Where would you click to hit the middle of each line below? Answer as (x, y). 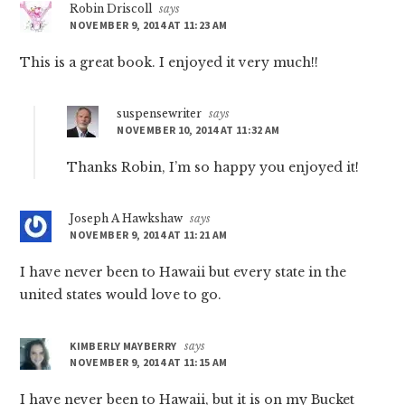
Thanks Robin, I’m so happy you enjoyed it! (213, 168)
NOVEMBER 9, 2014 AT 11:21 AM (149, 235)
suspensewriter (160, 114)
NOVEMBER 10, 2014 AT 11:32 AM (198, 130)
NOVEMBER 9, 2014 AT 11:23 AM (149, 25)
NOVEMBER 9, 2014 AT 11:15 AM (149, 363)
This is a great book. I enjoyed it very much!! (170, 63)
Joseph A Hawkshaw (127, 219)
